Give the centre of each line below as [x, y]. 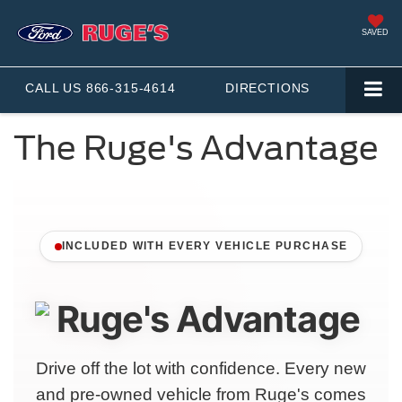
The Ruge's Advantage [196, 149]
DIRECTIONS [267, 88]
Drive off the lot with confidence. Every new [201, 369]
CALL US [53, 88]
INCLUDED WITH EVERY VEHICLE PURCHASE [205, 246]
